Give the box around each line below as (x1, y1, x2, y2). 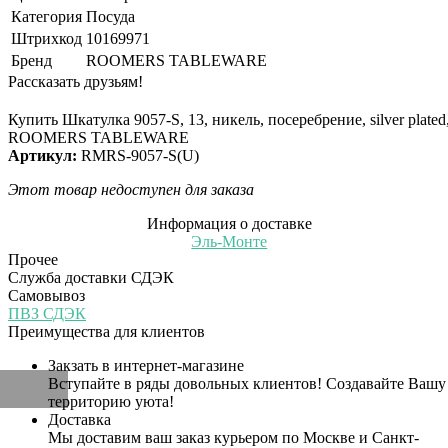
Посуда (86, 7, 135, 25)
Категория (11, 7, 82, 25)
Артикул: (8, 146, 81, 164)
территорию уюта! (48, 392, 174, 410)
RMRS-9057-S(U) (81, 146, 199, 164)
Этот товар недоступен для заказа (8, 180, 254, 198)
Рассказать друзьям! (8, 72, 143, 90)
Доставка (48, 410, 111, 428)
